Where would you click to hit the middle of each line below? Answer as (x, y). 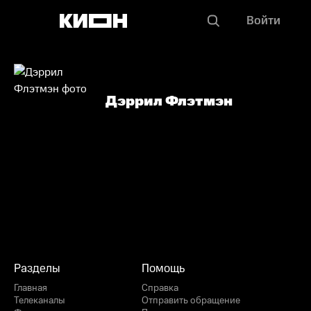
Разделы (37, 269)
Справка (160, 288)
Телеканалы (40, 301)
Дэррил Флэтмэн (169, 101)
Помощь (163, 269)
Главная (31, 288)
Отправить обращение (191, 301)
